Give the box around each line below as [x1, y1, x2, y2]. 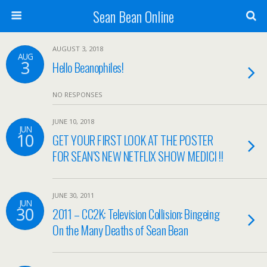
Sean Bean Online [93, 5, 174, 27]
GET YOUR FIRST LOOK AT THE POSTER [52, 131, 213, 149]
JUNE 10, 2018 [52, 117, 94, 126]
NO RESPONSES [52, 90, 103, 99]
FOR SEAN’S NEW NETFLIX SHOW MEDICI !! [52, 147, 223, 165]
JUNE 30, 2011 [52, 191, 94, 200]
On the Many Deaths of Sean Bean [52, 221, 188, 239]
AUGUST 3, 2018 [52, 44, 103, 53]
